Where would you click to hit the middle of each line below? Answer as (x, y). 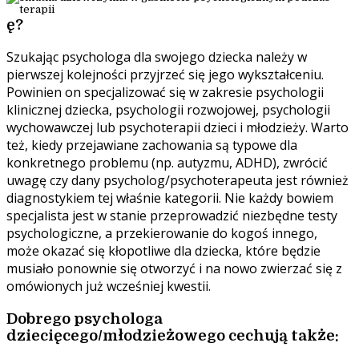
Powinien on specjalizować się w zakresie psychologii (165, 93)
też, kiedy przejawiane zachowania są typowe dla (152, 145)
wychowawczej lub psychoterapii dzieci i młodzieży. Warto (177, 128)
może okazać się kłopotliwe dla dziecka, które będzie (163, 251)
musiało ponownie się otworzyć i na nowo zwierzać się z (174, 269)
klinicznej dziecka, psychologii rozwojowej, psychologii (168, 110)
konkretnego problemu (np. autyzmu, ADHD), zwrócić (167, 163)
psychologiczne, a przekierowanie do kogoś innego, (162, 234)
